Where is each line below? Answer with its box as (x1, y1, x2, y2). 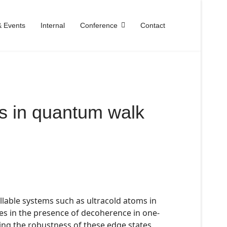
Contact (140, 21, 165, 29)
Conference (80, 21, 118, 29)
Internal (41, 21, 65, 29)
